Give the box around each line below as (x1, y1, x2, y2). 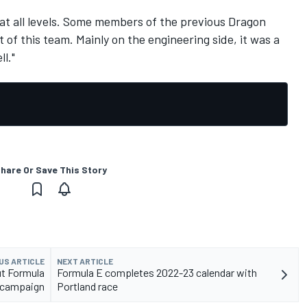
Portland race (57, 279, 118, 293)
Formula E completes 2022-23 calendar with (57, 265, 257, 279)
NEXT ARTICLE (57, 256, 113, 266)
